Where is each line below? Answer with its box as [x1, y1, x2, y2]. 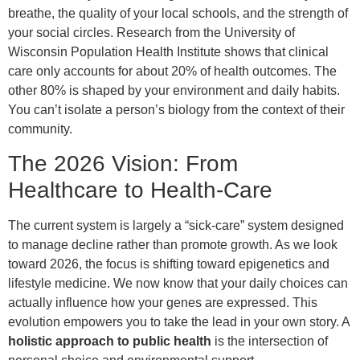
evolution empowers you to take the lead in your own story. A [8, 314, 350, 329]
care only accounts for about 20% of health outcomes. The [8, 63, 337, 78]
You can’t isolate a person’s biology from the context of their [8, 102, 345, 117]
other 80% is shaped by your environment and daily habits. [8, 83, 340, 97]
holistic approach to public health [8, 333, 211, 348]
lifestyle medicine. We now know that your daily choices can [8, 276, 348, 290]
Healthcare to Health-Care [8, 177, 272, 202]
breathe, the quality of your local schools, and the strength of [8, 6, 348, 20]
